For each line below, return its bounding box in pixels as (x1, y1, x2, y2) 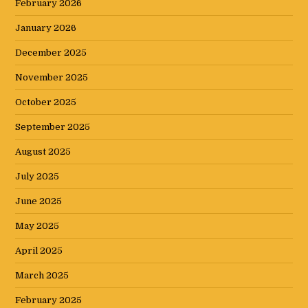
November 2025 (15, 72, 89, 83)
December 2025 (15, 47, 87, 58)
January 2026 (15, 23, 77, 34)
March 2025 (15, 270, 69, 281)
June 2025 (15, 196, 63, 207)
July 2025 (15, 171, 60, 182)
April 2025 (15, 245, 63, 256)
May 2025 (15, 221, 60, 232)
